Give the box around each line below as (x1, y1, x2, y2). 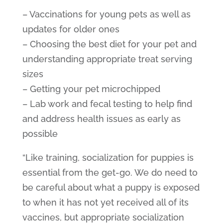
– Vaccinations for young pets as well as (22, 8, 191, 19)
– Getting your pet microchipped (22, 83, 160, 94)
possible (22, 128, 58, 139)
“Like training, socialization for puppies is (22, 152, 194, 163)
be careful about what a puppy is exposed (22, 182, 200, 193)
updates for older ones (22, 23, 119, 34)
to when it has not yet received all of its (22, 197, 189, 208)
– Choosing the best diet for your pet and (22, 38, 197, 49)
